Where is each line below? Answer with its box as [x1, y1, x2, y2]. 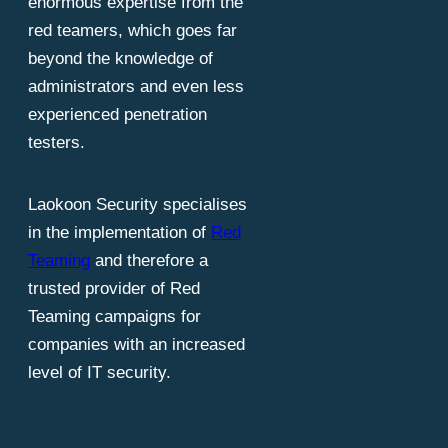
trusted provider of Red [28, 279, 200, 299]
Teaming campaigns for [28, 307, 201, 327]
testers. [28, 133, 85, 153]
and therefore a [90, 251, 208, 271]
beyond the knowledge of [28, 49, 213, 69]
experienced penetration [28, 105, 207, 125]
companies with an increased [28, 335, 245, 355]
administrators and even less [28, 77, 244, 97]
